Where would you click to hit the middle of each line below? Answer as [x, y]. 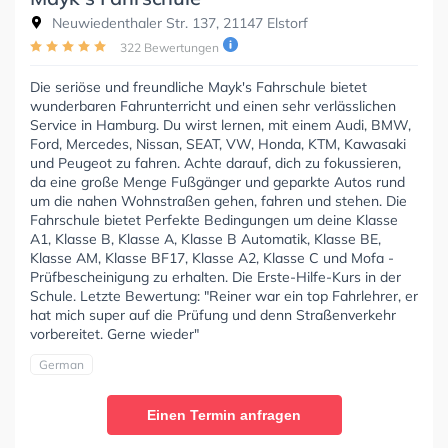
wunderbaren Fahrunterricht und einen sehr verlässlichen [213, 105]
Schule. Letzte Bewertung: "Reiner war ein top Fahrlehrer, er [224, 295]
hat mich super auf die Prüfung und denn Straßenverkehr [213, 314]
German [61, 364]
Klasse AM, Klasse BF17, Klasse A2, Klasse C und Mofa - [212, 257]
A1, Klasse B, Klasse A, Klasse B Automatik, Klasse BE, [205, 238]
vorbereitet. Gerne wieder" [114, 333]
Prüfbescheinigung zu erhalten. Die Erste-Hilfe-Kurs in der [215, 276]
